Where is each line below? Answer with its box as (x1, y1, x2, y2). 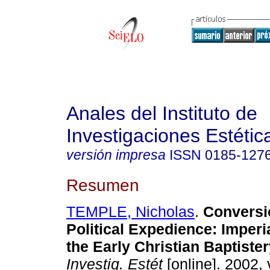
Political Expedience (66, 221, 212, 238)
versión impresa (66, 147, 166, 163)
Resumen (66, 175, 139, 195)
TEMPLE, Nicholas (66, 203, 195, 221)
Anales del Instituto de (66, 102, 257, 124)
